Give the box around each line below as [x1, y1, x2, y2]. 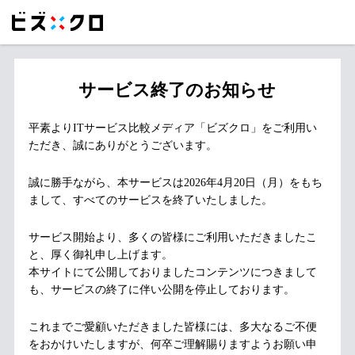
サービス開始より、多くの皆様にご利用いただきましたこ [28, 231, 317, 243]
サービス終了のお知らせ [78, 79, 277, 100]
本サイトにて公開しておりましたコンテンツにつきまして [28, 265, 317, 278]
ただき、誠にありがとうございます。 [28, 139, 217, 151]
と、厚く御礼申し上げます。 [28, 248, 173, 261]
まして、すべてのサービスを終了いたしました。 [28, 193, 273, 206]
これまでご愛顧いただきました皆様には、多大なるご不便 [28, 320, 317, 333]
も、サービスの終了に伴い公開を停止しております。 [28, 283, 295, 296]
